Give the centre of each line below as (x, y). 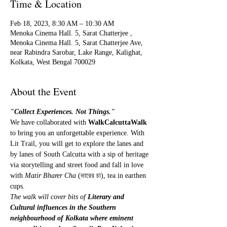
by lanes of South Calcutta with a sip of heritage (80, 154)
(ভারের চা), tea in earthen (112, 176)
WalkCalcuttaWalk (118, 122)
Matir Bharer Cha (50, 176)
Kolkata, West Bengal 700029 (53, 62)
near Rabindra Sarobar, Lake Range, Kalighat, (76, 52)
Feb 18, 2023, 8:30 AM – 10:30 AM (62, 24)
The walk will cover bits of (49, 197)
